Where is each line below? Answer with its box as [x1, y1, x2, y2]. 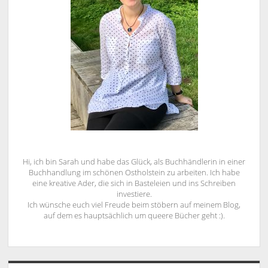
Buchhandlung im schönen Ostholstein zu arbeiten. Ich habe [28, 166, 240, 178]
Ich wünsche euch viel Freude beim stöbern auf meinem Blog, [28, 199, 240, 210]
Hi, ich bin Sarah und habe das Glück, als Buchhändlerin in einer [23, 156, 245, 167]
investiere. [116, 188, 152, 199]
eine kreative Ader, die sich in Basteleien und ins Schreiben [32, 177, 236, 188]
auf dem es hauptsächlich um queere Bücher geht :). [43, 209, 225, 221]
